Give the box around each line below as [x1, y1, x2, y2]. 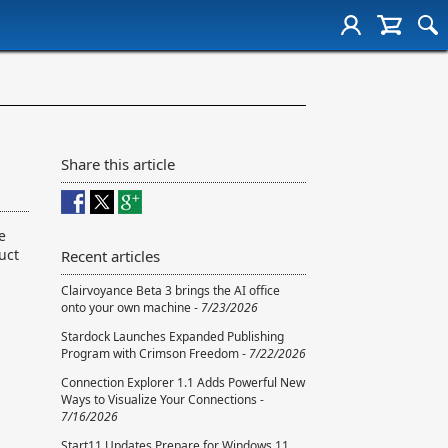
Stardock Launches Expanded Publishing [61, 328, 284, 346]
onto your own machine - [61, 299, 201, 317]
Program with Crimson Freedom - [61, 345, 249, 363]
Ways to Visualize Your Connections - [61, 391, 264, 409]
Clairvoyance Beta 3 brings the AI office [61, 282, 280, 300]
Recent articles [61, 246, 160, 267]
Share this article [61, 154, 175, 175]
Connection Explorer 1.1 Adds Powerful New [61, 374, 305, 392]
